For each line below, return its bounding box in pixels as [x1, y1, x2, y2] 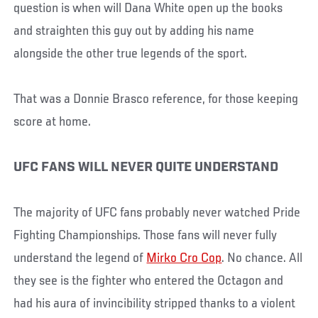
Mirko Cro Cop [146, 251, 222, 265]
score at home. [13, 114, 92, 129]
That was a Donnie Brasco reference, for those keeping [13, 92, 299, 106]
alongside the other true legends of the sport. [13, 46, 248, 61]
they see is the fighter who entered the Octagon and [13, 273, 284, 288]
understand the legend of [13, 251, 147, 265]
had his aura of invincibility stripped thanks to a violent [13, 296, 296, 311]
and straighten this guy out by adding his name [13, 23, 255, 38]
